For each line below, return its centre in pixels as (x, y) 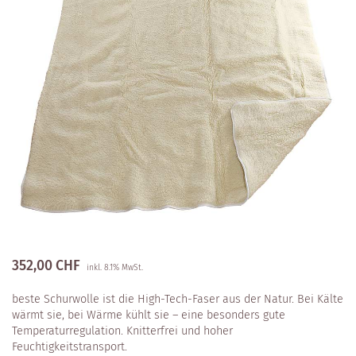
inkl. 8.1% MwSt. (115, 267)
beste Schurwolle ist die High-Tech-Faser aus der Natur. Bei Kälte (178, 299)
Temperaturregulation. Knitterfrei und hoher (122, 331)
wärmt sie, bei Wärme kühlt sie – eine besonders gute (149, 315)
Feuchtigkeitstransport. (70, 346)
